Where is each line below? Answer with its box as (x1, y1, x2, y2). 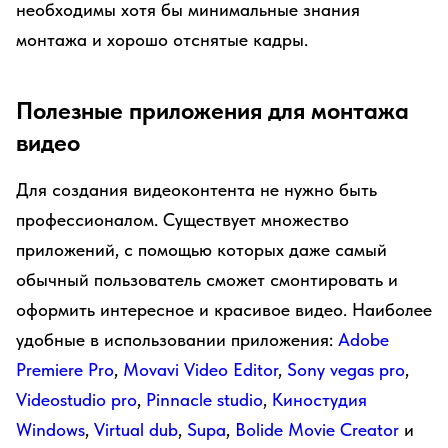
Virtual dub (94, 419, 178, 440)
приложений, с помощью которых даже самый (16, 239, 387, 260)
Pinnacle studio (146, 389, 263, 410)
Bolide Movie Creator (235, 419, 399, 440)
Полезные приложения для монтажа (16, 96, 409, 125)
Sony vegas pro (287, 359, 405, 380)
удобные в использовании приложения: (16, 329, 338, 350)
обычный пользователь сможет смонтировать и (16, 269, 398, 290)
